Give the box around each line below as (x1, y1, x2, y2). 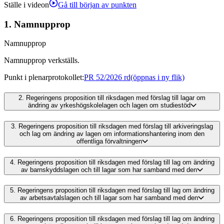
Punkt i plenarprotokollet (4, 73, 82, 82)
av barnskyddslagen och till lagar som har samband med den (21, 165, 197, 173)
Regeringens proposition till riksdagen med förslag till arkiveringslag (18, 122, 213, 130)
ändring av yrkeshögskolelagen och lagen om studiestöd (27, 101, 190, 109)
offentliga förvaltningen (76, 137, 142, 145)
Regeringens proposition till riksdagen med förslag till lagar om (26, 94, 205, 102)
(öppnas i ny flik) (130, 73, 184, 82)
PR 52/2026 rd (84, 73, 130, 82)
